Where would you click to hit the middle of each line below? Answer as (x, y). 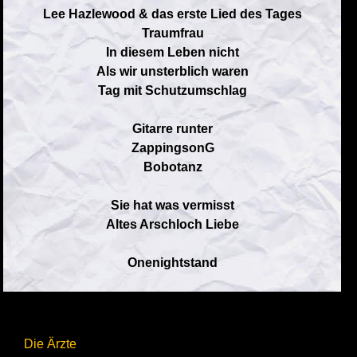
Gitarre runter (173, 129)
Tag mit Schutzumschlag (173, 90)
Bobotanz (173, 167)
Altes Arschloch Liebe (173, 224)
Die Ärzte (50, 344)
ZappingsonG (173, 148)
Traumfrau (173, 33)
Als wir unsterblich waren (173, 71)
